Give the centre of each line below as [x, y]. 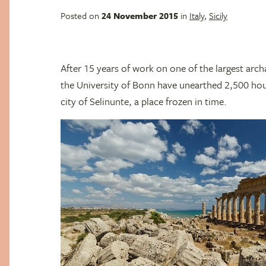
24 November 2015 [140, 15]
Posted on [81, 15]
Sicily [218, 15]
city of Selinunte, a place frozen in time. [144, 101]
